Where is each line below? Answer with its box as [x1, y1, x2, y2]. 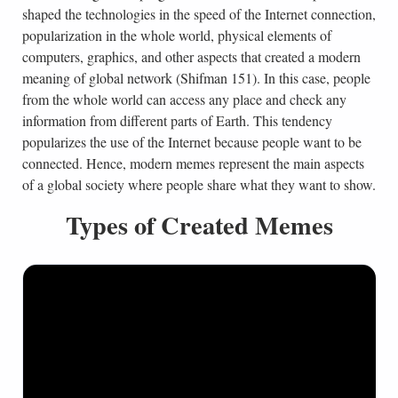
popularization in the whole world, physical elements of [21, 26, 331, 45]
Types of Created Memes [65, 206, 333, 244]
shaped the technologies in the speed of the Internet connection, [21, 4, 376, 24]
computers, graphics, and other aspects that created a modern [21, 47, 361, 67]
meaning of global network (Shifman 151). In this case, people [21, 68, 370, 88]
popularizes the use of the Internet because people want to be [21, 132, 362, 152]
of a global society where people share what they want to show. [21, 175, 376, 195]
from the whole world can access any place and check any [21, 90, 346, 109]
